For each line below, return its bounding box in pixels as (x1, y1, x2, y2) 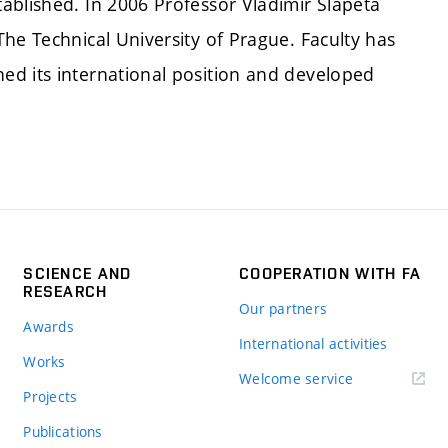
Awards (23, 317, 74, 336)
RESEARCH (23, 282, 108, 301)
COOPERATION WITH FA (238, 264, 422, 283)
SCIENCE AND (23, 264, 132, 283)
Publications (23, 422, 103, 441)
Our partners (238, 299, 328, 318)
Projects (23, 387, 78, 406)
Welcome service (238, 369, 354, 388)
